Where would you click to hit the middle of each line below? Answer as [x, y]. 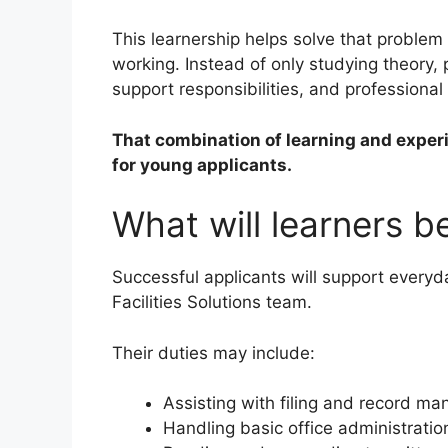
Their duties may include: [213, 352]
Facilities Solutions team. [212, 302]
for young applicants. [202, 164]
